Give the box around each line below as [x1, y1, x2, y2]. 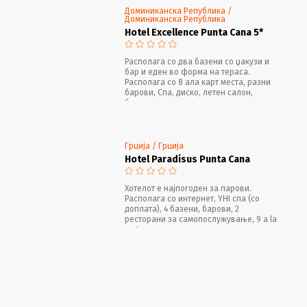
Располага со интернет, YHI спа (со [125, 193, 260, 204]
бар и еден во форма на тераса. [125, 66, 251, 77]
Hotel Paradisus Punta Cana [125, 153, 251, 165]
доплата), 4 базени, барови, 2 [125, 204, 240, 214]
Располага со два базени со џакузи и [125, 56, 270, 66]
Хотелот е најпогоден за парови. [125, 183, 252, 193]
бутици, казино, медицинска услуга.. [125, 97, 267, 108]
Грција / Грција [125, 140, 184, 151]
